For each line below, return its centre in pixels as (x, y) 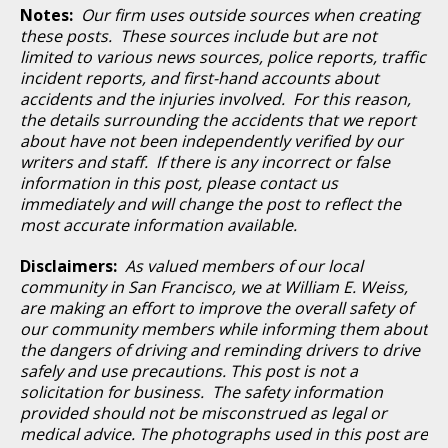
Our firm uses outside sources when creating (250, 14)
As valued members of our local (244, 265)
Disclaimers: (72, 265)
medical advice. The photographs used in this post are (224, 433)
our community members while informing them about (224, 328)
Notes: (50, 14)
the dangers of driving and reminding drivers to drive (220, 349)
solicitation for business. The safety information (201, 391)
